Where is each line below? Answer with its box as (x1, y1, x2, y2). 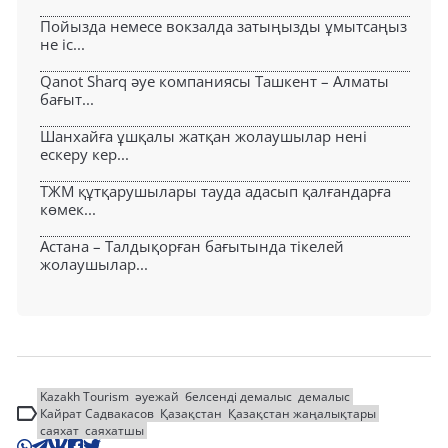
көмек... (40, 198, 96, 219)
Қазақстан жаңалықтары (228, 404, 376, 422)
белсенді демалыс (185, 387, 292, 405)
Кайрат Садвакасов (40, 404, 154, 422)
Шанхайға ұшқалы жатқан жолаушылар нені (40, 125, 367, 146)
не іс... (40, 33, 85, 54)
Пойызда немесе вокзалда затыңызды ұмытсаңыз (40, 15, 407, 36)
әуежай (135, 387, 179, 405)
